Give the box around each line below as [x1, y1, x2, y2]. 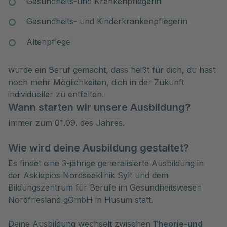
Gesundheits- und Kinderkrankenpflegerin [26, 16, 187, 26]
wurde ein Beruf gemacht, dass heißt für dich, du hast [8, 65, 215, 75]
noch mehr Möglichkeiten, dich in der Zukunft [8, 77, 184, 87]
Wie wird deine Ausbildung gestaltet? [8, 142, 189, 154]
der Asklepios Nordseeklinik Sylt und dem [8, 170, 168, 180]
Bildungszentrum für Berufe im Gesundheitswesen [8, 182, 202, 193]
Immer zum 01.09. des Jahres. [8, 118, 125, 128]
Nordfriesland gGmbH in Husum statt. [8, 195, 153, 205]
